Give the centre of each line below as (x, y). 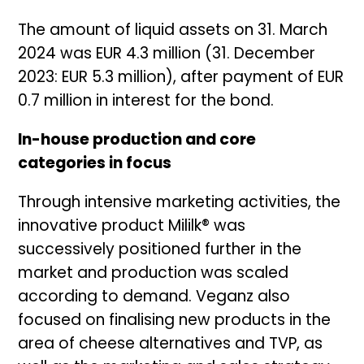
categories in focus (95, 164)
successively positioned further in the (160, 250)
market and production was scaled (154, 274)
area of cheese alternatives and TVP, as (171, 344)
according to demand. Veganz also (154, 297)
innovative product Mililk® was (132, 227)
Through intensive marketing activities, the (180, 203)
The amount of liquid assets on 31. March (173, 31)
